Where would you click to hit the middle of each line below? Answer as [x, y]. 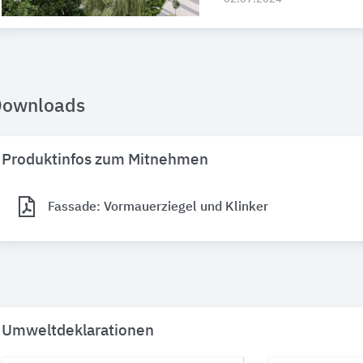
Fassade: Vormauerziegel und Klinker [158, 207]
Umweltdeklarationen [78, 331]
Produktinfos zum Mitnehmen [105, 160]
